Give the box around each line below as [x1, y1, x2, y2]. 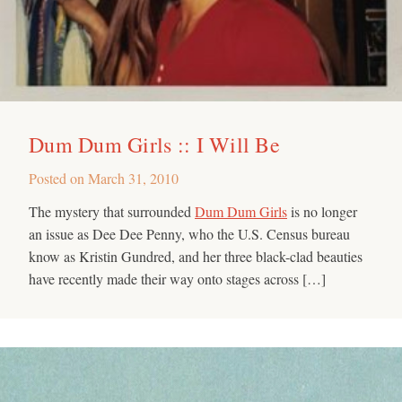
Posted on [29, 168, 88, 188]
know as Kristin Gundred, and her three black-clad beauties [29, 246, 363, 266]
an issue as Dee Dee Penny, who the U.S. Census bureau [29, 223, 350, 243]
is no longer [287, 201, 357, 221]
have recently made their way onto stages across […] [29, 268, 326, 288]
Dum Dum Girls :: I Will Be [29, 129, 280, 159]
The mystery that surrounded [29, 201, 195, 221]
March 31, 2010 [88, 168, 179, 188]
